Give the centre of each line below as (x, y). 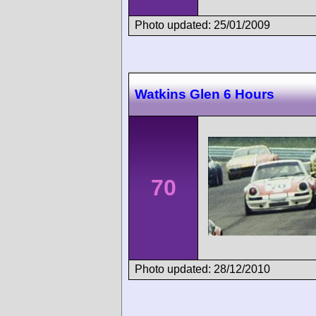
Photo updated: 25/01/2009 (202, 25)
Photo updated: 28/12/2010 (202, 269)
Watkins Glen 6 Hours (205, 95)
